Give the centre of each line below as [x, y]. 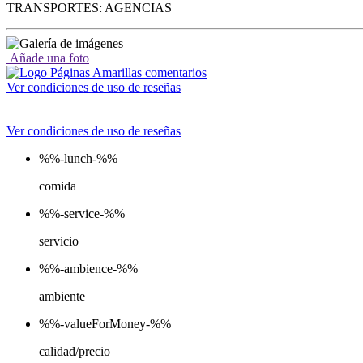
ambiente [62, 296]
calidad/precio [75, 351]
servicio [59, 241]
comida [58, 186]
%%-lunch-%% [78, 158]
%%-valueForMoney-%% [105, 323]
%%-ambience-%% [88, 268]
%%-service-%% [82, 213]
